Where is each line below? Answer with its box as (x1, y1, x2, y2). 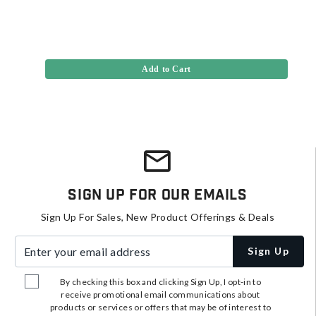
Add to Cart (142, 63, 191, 74)
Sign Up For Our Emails (68, 186, 248, 205)
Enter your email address (15, 236, 131, 249)
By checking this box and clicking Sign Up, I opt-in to (59, 276, 262, 287)
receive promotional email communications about (61, 288, 260, 300)
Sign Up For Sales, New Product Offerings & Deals (40, 210, 275, 223)
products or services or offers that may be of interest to (49, 301, 272, 312)
